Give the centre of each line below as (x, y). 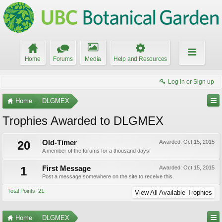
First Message (66, 168)
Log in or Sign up (191, 82)
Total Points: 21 (26, 191)
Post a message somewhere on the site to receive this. (108, 176)
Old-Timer (59, 143)
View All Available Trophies (173, 193)
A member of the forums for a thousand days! (96, 151)
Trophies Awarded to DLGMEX (83, 121)
